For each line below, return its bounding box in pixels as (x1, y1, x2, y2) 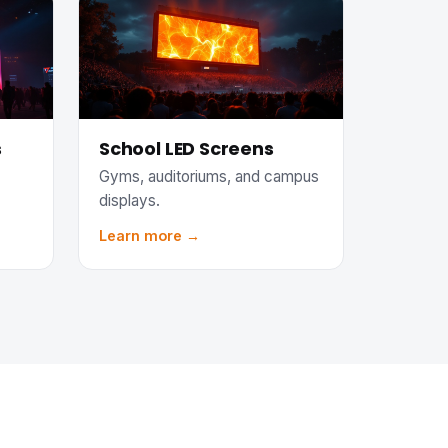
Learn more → (99, 226, 200, 244)
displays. (99, 190, 160, 210)
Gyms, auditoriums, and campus (99, 166, 319, 186)
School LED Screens (99, 136, 274, 162)
